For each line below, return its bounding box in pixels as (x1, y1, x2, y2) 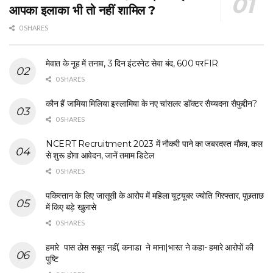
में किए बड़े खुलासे (46, 202, 96, 213)
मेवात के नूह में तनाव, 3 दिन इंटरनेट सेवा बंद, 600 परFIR (46, 58, 218, 69)
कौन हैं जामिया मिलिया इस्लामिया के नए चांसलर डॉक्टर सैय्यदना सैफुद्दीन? (46, 98, 257, 110)
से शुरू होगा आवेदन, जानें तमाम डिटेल (46, 150, 154, 161)
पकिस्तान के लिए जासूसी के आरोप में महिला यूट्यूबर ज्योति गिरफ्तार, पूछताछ (46, 190, 264, 202)
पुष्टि (46, 253, 58, 265)
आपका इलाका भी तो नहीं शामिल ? (9, 3, 155, 18)
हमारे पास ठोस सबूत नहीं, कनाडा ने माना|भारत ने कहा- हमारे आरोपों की (46, 242, 253, 253)
